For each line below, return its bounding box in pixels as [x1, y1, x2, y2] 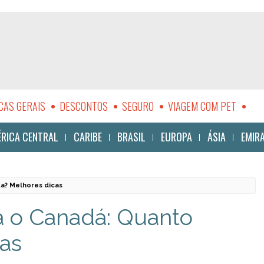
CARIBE [74, 129, 102, 144]
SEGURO [121, 98, 154, 114]
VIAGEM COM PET [167, 98, 236, 114]
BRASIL [117, 129, 146, 144]
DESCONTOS [59, 98, 108, 114]
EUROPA [161, 129, 192, 144]
